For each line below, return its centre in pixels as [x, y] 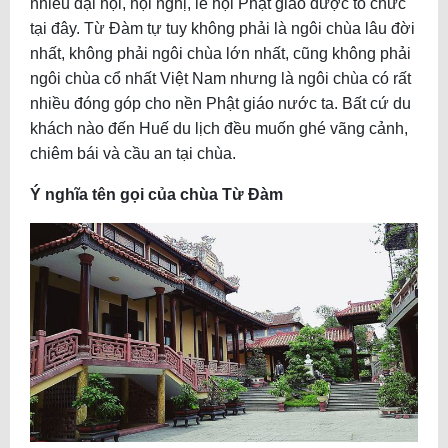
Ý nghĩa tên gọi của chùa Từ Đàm [156, 195]
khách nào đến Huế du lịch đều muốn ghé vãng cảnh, [219, 129]
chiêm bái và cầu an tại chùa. [133, 154]
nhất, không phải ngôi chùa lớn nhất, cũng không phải [220, 54]
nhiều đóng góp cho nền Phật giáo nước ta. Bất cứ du [220, 104]
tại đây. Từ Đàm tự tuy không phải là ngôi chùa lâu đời [222, 29]
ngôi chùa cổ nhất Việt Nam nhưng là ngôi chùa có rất [220, 79]
